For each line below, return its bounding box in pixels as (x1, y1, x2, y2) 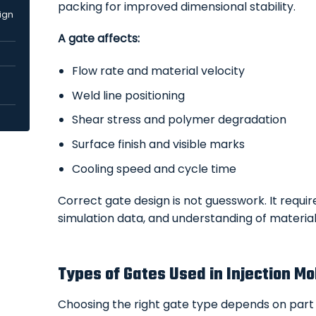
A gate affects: (57, 30, 140, 47)
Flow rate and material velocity (72, 63, 245, 80)
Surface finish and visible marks (72, 135, 245, 152)
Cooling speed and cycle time (72, 160, 237, 177)
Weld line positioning (72, 87, 186, 104)
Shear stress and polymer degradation (72, 111, 287, 128)
